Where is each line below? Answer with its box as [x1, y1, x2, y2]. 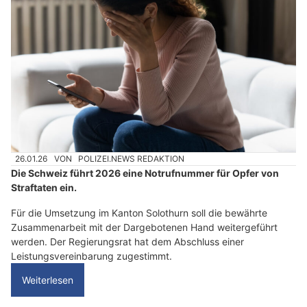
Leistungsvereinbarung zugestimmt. [11, 250, 172, 262]
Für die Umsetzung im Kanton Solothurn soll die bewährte [11, 207, 267, 219]
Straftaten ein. [11, 182, 77, 194]
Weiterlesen [22, 274, 73, 286]
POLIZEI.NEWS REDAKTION [78, 153, 185, 164]
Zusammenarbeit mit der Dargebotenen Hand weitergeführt [11, 221, 278, 234]
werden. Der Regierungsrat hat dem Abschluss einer [11, 236, 244, 248]
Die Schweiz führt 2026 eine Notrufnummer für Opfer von [11, 167, 279, 180]
